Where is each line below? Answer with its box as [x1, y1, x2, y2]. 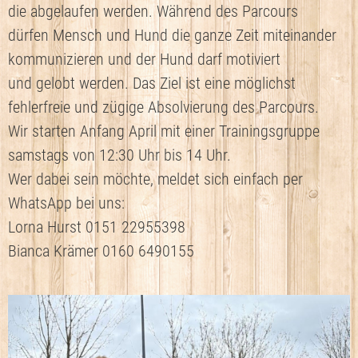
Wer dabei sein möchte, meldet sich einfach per [8, 169, 303, 189]
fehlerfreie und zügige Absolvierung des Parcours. [8, 97, 319, 117]
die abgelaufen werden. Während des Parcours [8, 2, 298, 22]
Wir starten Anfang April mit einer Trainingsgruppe [8, 121, 320, 141]
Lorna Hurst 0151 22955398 [8, 217, 185, 237]
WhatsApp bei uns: [8, 193, 125, 213]
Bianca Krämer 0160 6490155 [8, 241, 194, 261]
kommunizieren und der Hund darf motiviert [8, 50, 280, 70]
